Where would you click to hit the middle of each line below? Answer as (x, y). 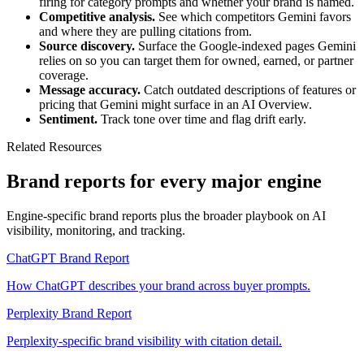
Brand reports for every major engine (164, 181)
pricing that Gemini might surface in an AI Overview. (175, 104)
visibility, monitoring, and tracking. (96, 230)
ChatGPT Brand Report (68, 258)
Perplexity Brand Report (69, 313)
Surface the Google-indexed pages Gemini (245, 45)
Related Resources (54, 146)
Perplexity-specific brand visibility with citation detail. (144, 340)
